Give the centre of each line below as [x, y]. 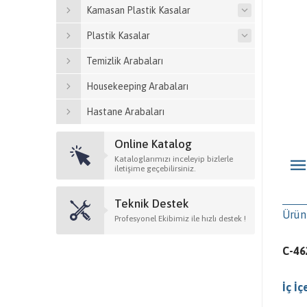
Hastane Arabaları [125, 112]
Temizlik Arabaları [125, 61]
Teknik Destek [152, 204]
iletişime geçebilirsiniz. [155, 169]
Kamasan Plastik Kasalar [138, 10]
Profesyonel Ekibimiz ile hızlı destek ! [180, 219]
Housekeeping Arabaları [137, 86]
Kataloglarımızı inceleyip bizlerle [174, 159]
